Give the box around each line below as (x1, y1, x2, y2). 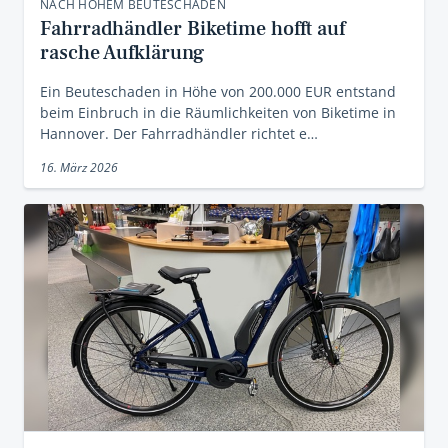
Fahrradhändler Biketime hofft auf (40, 15, 345, 42)
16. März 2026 (40, 158, 118, 176)
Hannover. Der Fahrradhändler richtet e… (40, 123, 318, 143)
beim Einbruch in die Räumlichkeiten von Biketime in (40, 102, 396, 122)
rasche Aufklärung (40, 39, 204, 66)
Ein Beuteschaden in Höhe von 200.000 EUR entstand (40, 81, 396, 101)
